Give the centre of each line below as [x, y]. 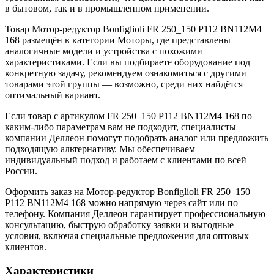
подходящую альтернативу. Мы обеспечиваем [100, 149]
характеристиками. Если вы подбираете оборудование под [128, 62]
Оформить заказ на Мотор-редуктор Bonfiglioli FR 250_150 [128, 192]
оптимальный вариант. [53, 95]
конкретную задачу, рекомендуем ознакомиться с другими [126, 73]
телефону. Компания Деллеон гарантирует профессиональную [135, 214]
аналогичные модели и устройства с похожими [104, 51]
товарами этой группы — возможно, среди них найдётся [124, 84]
